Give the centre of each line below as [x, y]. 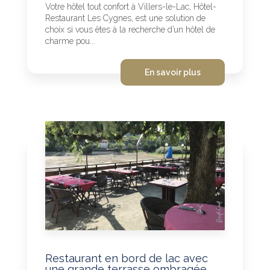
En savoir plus [173, 72]
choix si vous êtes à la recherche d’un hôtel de [130, 29]
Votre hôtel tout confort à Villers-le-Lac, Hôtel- [131, 6]
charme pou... [70, 41]
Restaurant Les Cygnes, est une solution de [125, 18]
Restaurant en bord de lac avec [127, 258]
